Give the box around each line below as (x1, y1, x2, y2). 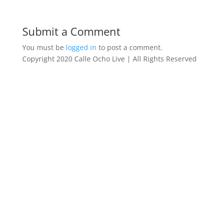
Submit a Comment (22, 24, 120, 39)
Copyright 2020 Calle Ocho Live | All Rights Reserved (22, 54, 197, 63)
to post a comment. (96, 43, 163, 52)
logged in (65, 43, 97, 52)
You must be (22, 43, 66, 52)
